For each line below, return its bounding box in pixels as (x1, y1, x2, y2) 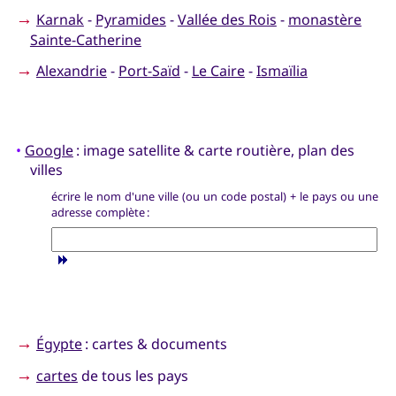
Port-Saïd (118, 61, 180, 81)
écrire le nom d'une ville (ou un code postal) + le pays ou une (50, 187, 378, 204)
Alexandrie (35, 61, 107, 81)
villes (29, 160, 63, 180)
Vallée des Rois (177, 9, 277, 29)
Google (24, 141, 73, 161)
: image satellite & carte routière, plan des (72, 141, 354, 161)
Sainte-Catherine (29, 29, 141, 49)
